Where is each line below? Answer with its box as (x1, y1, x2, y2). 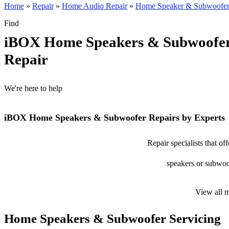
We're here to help (4, 84, 62, 93)
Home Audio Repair (62, 2, 127, 10)
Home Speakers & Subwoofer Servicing (4, 212, 221, 225)
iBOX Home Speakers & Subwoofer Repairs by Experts (4, 112, 225, 123)
